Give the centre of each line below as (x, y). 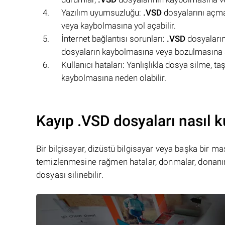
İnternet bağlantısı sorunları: (114, 39)
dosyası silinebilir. (70, 175)
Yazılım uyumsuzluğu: (102, 13)
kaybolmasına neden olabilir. (114, 78)
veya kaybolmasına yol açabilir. (119, 26)
